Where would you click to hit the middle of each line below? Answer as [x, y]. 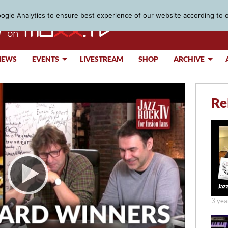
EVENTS [46, 59]
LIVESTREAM [102, 59]
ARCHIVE [189, 59]
